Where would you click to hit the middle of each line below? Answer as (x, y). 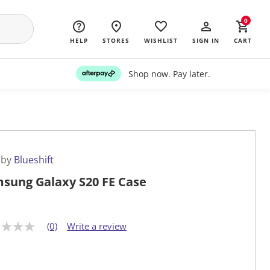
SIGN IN (206, 40)
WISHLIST (161, 40)
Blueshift (34, 160)
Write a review (97, 226)
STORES (116, 40)
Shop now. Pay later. (169, 74)
